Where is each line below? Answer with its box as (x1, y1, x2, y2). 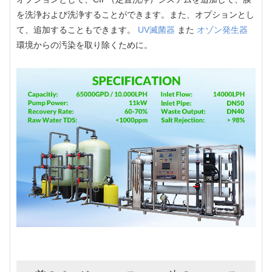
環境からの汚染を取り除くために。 (16, 39, 152, 50)
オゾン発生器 (197, 24, 248, 35)
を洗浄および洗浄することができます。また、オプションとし (16, 9, 254, 19)
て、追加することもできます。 (16, 24, 138, 35)
